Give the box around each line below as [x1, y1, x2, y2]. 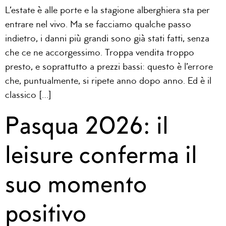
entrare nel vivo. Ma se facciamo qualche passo [5, 20, 191, 30]
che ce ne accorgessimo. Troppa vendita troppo [5, 48, 194, 59]
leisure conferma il [5, 139, 197, 169]
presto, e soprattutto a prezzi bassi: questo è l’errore [5, 63, 213, 73]
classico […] [5, 91, 51, 101]
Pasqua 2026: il [5, 109, 168, 140]
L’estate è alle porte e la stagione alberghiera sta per [5, 6, 210, 16]
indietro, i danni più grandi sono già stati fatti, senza [5, 34, 209, 44]
